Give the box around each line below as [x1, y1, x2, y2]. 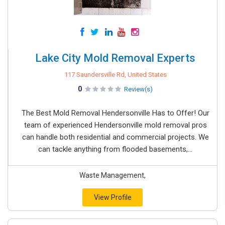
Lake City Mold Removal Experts [35, 52, 195, 64]
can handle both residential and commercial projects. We [22, 133, 209, 142]
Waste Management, [79, 171, 146, 179]
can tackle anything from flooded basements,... [38, 145, 192, 154]
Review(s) [124, 85, 153, 93]
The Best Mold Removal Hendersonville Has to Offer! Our [21, 108, 209, 118]
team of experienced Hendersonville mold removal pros [24, 121, 207, 130]
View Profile [93, 193, 132, 201]
